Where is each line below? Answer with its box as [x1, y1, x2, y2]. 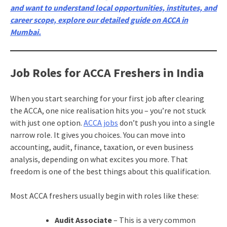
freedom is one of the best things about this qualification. [10, 166, 211, 176]
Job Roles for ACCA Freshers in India [10, 65, 204, 81]
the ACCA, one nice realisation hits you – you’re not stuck [10, 105, 206, 116]
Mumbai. [10, 27, 41, 37]
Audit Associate [54, 214, 113, 225]
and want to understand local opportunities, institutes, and [10, 3, 217, 13]
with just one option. [10, 117, 84, 128]
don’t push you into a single [118, 117, 215, 128]
